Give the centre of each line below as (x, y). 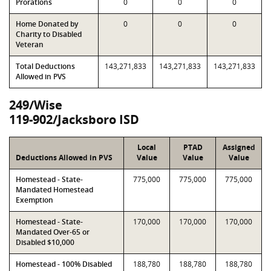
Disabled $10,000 (45, 242)
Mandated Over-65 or (53, 232)
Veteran (30, 44)
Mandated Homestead (54, 190)
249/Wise (36, 105)
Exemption (34, 200)
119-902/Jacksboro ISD (74, 119)
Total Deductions (45, 66)
